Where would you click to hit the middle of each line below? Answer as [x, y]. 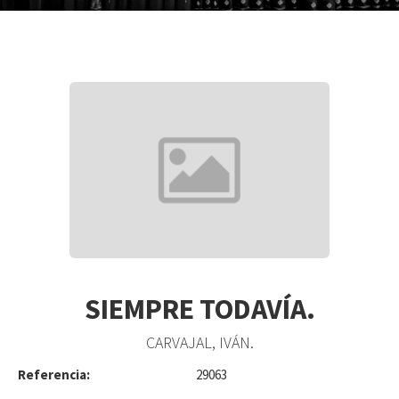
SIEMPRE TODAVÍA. [199, 309]
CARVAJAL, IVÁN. [199, 343]
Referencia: [54, 374]
